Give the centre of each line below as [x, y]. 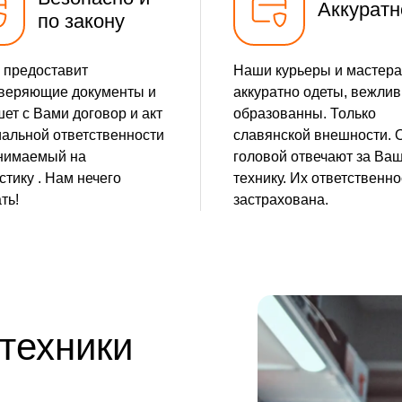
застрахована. [281, 200]
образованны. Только [305, 114]
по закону [81, 22]
